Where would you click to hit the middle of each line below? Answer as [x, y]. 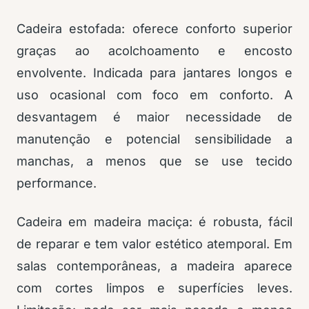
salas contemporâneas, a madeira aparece [154, 266]
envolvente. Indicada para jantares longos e [154, 73]
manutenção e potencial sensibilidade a [154, 139]
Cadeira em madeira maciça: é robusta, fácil [154, 222]
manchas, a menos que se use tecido [154, 161]
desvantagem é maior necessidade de [154, 117]
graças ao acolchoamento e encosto [154, 51]
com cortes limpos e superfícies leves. [154, 288]
